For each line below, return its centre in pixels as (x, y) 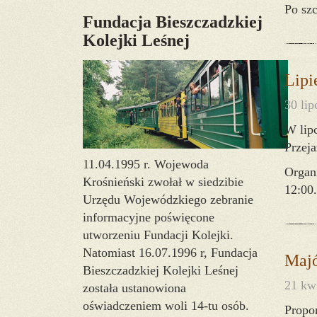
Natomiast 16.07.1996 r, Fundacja (170, 253)
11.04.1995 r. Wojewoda (146, 164)
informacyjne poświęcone (149, 217)
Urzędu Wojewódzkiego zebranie (168, 200)
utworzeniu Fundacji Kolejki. (158, 235)
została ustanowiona (134, 288)
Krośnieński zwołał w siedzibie (163, 182)
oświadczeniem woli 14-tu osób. (166, 306)
